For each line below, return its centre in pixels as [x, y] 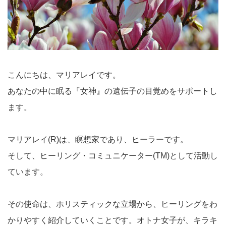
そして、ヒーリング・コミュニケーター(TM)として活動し [113, 156]
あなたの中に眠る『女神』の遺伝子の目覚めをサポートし [112, 91]
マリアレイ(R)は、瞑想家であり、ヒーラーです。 [98, 140]
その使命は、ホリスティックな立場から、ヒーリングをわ [112, 204]
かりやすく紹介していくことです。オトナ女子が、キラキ [112, 220]
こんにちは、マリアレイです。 [64, 75]
